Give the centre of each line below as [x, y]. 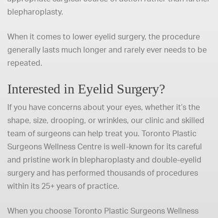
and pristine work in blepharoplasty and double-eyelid [104, 160]
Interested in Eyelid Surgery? [86, 89]
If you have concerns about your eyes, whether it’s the [104, 107]
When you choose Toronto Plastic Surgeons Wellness [103, 211]
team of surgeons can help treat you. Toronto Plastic [102, 133]
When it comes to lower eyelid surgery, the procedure [104, 36]
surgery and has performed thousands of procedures [103, 173]
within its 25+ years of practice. [63, 186]
